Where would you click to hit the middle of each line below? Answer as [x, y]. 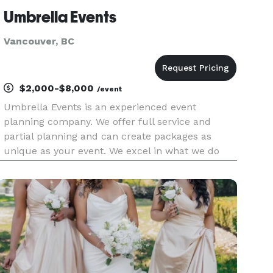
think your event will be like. [70, 180]
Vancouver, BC [39, 41]
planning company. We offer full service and [108, 122]
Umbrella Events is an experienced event [100, 107]
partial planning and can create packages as [108, 136]
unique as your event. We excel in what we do [112, 151]
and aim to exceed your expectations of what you [120, 165]
